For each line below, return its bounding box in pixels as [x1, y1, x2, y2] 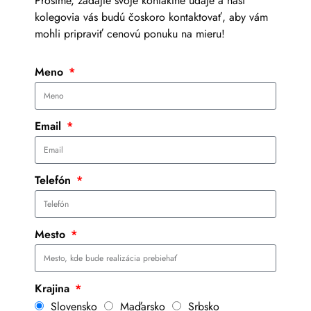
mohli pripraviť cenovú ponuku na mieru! [35, 25, 225, 42]
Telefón [35, 171, 74, 188]
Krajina [35, 280, 73, 296]
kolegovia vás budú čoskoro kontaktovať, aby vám [35, 8, 268, 25]
